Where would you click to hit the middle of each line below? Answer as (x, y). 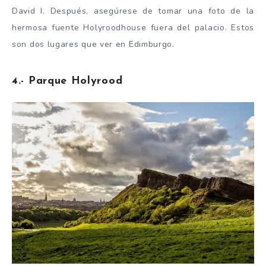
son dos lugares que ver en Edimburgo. (93, 45)
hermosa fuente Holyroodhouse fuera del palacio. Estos (133, 28)
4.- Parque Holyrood (67, 81)
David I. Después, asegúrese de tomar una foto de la (133, 11)
